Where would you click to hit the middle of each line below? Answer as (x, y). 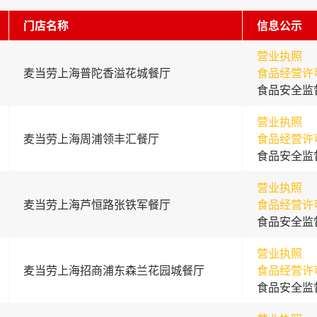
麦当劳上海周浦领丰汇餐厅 (91, 139)
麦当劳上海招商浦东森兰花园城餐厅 (114, 270)
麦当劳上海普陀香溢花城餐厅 (97, 73)
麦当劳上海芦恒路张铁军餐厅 (97, 204)
